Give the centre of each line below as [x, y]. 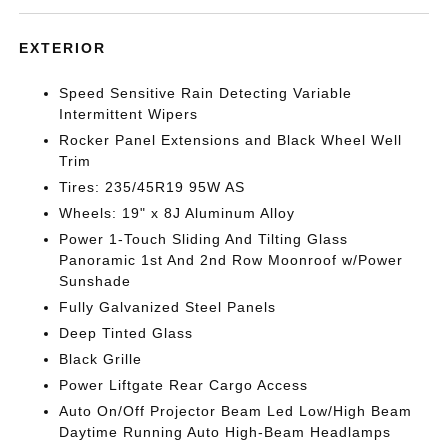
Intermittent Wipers [129, 114]
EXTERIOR [63, 48]
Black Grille [101, 359]
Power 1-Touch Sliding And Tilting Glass [204, 239]
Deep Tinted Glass [126, 333]
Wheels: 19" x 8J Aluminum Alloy [177, 213]
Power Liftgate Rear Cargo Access [184, 385]
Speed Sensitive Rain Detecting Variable [206, 93]
